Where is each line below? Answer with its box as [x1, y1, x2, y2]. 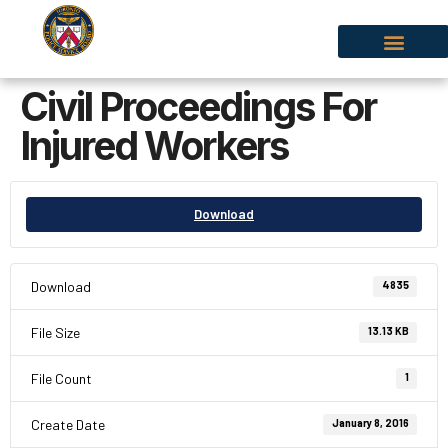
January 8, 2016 [331, 416, 409, 430]
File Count [31, 370, 92, 387]
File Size [31, 324, 80, 341]
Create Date [31, 416, 105, 433]
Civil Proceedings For [20, 83, 376, 130]
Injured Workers [20, 122, 288, 169]
